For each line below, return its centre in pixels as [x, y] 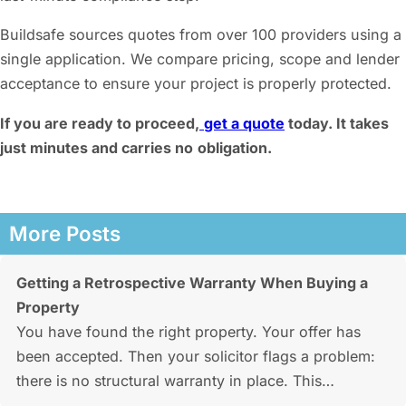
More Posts [65, 234]
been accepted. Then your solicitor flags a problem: [195, 357]
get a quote [244, 123]
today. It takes [337, 123]
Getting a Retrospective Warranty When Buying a [192, 283]
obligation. [235, 147]
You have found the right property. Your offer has [188, 332]
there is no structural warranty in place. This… [175, 381]
